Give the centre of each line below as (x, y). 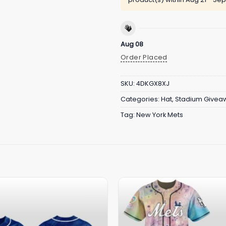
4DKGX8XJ (153, 83)
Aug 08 (132, 44)
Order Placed (144, 58)
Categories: (141, 99)
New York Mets (160, 115)
